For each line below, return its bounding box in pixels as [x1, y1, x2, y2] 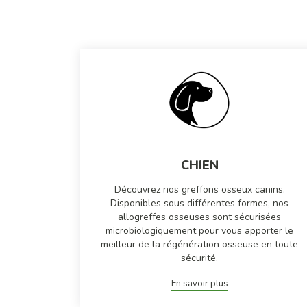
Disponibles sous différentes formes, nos [110, 197, 289, 210]
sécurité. [181, 251, 219, 265]
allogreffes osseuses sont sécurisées [118, 210, 282, 224]
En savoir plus [171, 278, 228, 291]
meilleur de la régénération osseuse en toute [101, 238, 299, 251]
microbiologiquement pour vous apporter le [106, 224, 294, 238]
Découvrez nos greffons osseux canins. [114, 183, 285, 197]
